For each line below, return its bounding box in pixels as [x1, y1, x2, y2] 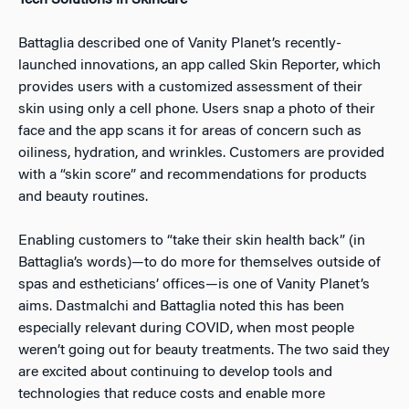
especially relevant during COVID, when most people [18, 321, 354, 336]
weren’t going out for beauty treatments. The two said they [18, 343, 390, 358]
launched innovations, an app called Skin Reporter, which [18, 58, 381, 73]
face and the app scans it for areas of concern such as [18, 124, 362, 139]
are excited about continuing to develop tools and [18, 365, 332, 380]
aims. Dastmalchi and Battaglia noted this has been [18, 299, 344, 314]
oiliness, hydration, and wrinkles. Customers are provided [18, 146, 384, 161]
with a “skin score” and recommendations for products [18, 168, 367, 183]
